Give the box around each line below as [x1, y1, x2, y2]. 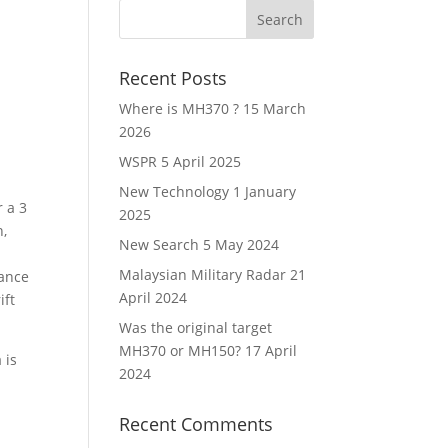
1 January [233, 182, 297, 201]
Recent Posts [119, 66, 228, 90]
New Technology [119, 182, 230, 201]
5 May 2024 [203, 235, 280, 254]
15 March [243, 99, 307, 118]
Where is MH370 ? [119, 99, 240, 118]
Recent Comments [119, 412, 274, 436]
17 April [245, 341, 298, 360]
